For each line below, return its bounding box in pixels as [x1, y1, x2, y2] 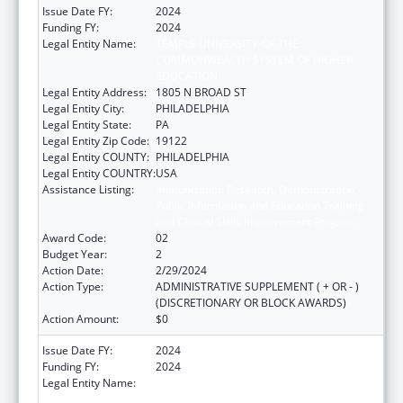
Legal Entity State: [42, 116, 131, 132]
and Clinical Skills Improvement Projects [156, 213, 354, 229]
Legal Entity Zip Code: [42, 132, 149, 148]
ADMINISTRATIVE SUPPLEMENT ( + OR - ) [156, 278, 359, 294]
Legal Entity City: [42, 100, 124, 116]
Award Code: [42, 229, 106, 246]
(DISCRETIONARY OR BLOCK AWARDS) [156, 294, 346, 310]
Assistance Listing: [42, 181, 134, 197]
